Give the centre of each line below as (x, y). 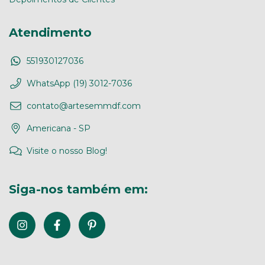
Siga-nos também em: (78, 189)
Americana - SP (59, 128)
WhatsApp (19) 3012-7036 (79, 83)
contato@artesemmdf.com (84, 106)
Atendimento (50, 33)
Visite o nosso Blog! (67, 151)
